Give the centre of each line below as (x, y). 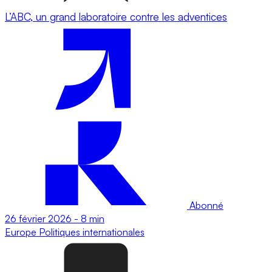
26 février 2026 (38, 218)
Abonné (205, 205)
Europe (22, 232)
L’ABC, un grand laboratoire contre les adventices (116, 16)
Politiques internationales (92, 232)
